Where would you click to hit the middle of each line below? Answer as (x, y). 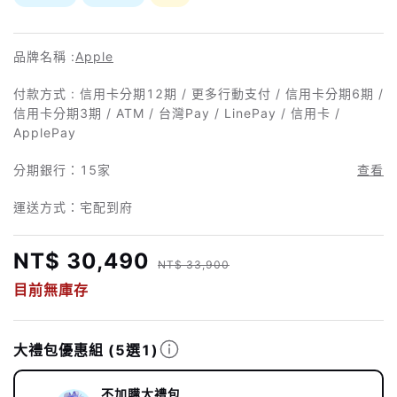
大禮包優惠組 (61, 350)
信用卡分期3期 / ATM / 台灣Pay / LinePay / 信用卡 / (177, 113)
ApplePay (45, 132)
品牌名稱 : (44, 56)
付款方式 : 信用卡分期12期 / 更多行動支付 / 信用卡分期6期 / (198, 93)
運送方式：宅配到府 (73, 206)
